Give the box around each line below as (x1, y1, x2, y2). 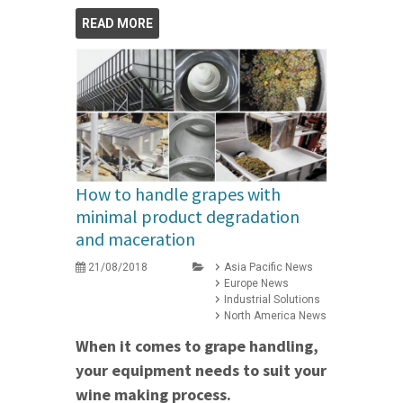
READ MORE (82, 15, 153, 31)
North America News (224, 309, 327, 323)
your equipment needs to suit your (76, 360, 327, 381)
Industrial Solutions (224, 293, 320, 307)
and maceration (76, 228, 195, 251)
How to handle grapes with (76, 183, 281, 206)
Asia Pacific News (224, 261, 313, 274)
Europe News (224, 277, 289, 291)
